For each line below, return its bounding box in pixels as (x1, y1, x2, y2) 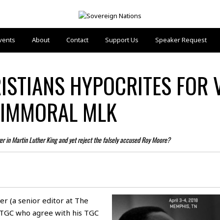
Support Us (105, 35, 138, 44)
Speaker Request (155, 35, 207, 44)
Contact (66, 35, 88, 44)
